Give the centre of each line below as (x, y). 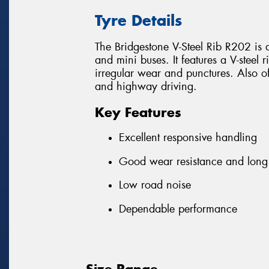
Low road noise (155, 185)
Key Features (138, 112)
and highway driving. (146, 87)
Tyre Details (138, 20)
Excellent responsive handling (188, 138)
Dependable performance (178, 209)
